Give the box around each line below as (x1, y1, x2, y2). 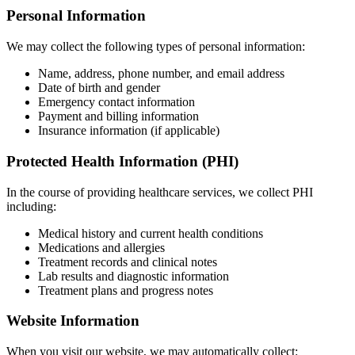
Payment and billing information (38, 109, 199, 124)
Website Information (6, 312, 139, 330)
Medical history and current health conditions (38, 226, 263, 240)
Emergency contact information (38, 95, 195, 109)
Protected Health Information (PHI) (6, 152, 239, 170)
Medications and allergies (38, 240, 165, 254)
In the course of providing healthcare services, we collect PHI (6, 185, 313, 199)
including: (6, 199, 56, 213)
